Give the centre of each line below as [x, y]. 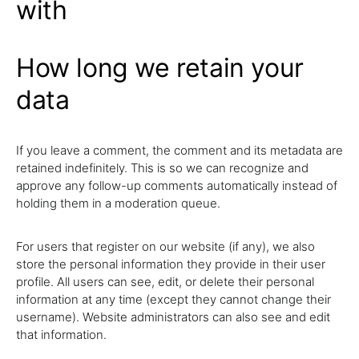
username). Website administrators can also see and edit [173, 317]
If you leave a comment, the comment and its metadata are [179, 150]
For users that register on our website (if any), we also [165, 246]
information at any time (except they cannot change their [173, 299]
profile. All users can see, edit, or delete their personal [165, 282]
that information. [61, 335]
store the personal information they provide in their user [171, 264]
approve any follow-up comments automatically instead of [177, 186]
